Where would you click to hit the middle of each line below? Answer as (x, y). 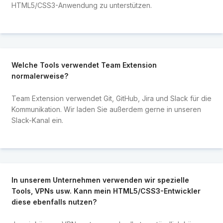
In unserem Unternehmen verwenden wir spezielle (100, 180)
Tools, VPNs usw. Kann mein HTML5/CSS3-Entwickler (106, 191)
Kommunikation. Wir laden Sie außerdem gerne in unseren (106, 109)
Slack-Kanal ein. (37, 120)
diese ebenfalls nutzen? (54, 202)
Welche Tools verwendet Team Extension (84, 65)
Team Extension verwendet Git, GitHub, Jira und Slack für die (111, 98)
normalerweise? (40, 76)
